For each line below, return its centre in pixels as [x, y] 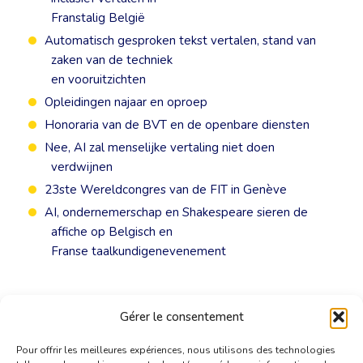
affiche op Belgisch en [112, 232]
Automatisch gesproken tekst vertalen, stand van [180, 41]
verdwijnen [82, 167]
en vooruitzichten [99, 80]
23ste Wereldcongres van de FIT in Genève [166, 190]
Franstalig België [98, 18]
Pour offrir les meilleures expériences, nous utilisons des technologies [176, 350]
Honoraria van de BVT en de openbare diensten [177, 125]
